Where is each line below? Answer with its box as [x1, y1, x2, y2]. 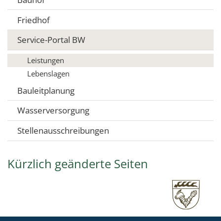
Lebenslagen [27, 69, 70, 79]
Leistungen [27, 55, 64, 66]
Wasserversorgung [17, 105, 89, 116]
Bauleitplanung [17, 84, 74, 96]
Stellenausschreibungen [17, 125, 109, 137]
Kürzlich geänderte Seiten [7, 155, 148, 172]
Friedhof [17, 14, 50, 26]
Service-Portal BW [17, 34, 85, 46]
